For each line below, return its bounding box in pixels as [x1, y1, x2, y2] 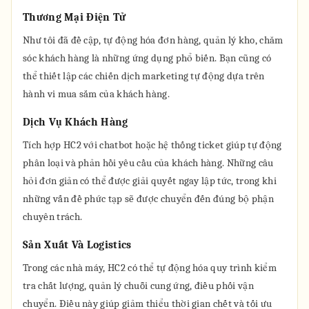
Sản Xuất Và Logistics [23, 239, 132, 251]
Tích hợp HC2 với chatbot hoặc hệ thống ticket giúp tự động [23, 139, 282, 151]
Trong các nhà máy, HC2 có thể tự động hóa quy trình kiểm [23, 261, 277, 274]
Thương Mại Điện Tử [23, 11, 126, 23]
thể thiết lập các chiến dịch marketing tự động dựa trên [23, 70, 265, 82]
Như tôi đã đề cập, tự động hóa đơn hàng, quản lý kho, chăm [23, 34, 283, 46]
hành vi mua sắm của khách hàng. [23, 88, 170, 100]
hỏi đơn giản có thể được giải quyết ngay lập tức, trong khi [23, 175, 277, 187]
